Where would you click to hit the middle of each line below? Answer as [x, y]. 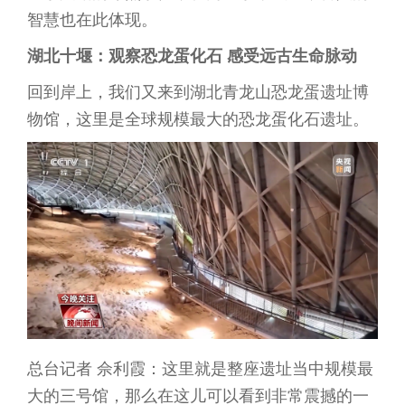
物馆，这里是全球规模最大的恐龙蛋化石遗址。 [198, 119]
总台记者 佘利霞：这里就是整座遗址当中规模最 [200, 369]
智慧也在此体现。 [92, 20]
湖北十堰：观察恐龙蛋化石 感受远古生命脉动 [192, 56]
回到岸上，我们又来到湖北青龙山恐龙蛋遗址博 [198, 92]
